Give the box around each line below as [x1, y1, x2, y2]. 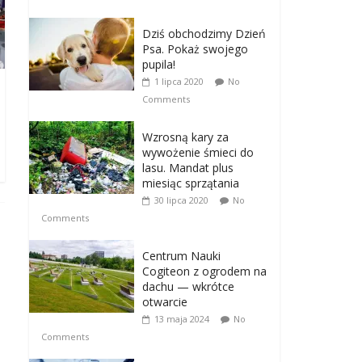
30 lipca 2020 [154, 194, 208, 207]
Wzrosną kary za [142, 129, 229, 145]
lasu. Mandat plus [142, 160, 234, 176]
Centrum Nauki [142, 248, 221, 264]
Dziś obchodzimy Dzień [142, 26, 266, 42]
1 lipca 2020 [154, 75, 204, 88]
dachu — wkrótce [142, 279, 234, 295]
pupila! [142, 57, 175, 73]
